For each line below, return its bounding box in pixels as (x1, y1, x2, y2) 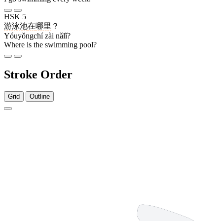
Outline (30, 93, 50, 101)
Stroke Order (4, 68, 73, 81)
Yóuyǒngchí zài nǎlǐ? (4, 32, 71, 40)
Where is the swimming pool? (4, 40, 97, 49)
